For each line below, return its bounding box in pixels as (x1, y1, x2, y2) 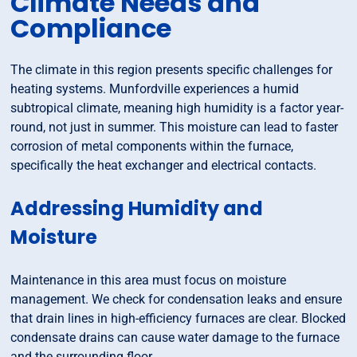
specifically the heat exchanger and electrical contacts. (10, 158, 317, 174)
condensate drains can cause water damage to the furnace (10, 330, 340, 346)
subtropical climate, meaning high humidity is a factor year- (10, 100, 344, 116)
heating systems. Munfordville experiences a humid (10, 81, 300, 97)
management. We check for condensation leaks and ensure (10, 292, 343, 308)
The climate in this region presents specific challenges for (10, 62, 333, 78)
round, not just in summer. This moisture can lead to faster (10, 120, 339, 135)
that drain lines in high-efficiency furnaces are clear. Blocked (10, 311, 347, 327)
